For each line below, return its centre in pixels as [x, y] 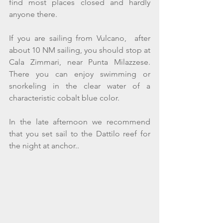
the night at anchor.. [45, 146]
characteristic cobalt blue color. [64, 98]
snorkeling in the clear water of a [80, 86]
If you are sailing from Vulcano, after [80, 38]
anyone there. [33, 14]
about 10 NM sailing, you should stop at [80, 50]
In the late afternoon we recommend [80, 122]
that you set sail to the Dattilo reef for [80, 134]
